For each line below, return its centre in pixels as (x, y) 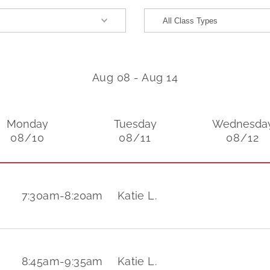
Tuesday (135, 124)
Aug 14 (160, 77)
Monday (27, 124)
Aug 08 (111, 77)
